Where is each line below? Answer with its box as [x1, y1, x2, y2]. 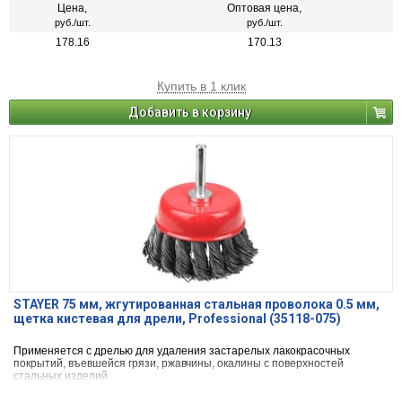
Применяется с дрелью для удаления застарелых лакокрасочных [13, 345, 350, 358]
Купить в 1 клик [156, 79, 246, 94]
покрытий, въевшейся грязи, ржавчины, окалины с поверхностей [13, 357, 344, 371]
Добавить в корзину [128, 105, 251, 120]
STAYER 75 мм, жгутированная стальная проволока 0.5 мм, [13, 297, 380, 312]
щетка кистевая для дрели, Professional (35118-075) [13, 311, 341, 327]
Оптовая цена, [227, 2, 301, 15]
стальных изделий [13, 370, 108, 383]
